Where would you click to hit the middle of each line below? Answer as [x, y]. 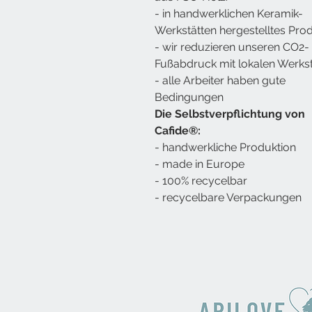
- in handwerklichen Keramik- [229, 13]
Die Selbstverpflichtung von [230, 114]
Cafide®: [178, 130]
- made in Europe [200, 164]
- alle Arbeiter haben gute [220, 80]
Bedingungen [189, 97]
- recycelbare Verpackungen [228, 197]
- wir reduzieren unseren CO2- [232, 47]
